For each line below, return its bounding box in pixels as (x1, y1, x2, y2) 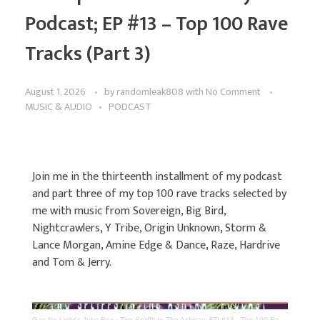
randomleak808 (116, 84, 186, 101)
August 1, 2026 (25, 84, 86, 101)
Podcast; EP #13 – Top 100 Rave (25, 7, 288, 41)
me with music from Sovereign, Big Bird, (32, 201, 226, 221)
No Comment (206, 84, 261, 101)
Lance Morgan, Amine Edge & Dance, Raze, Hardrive (32, 236, 280, 256)
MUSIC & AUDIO (25, 99, 92, 116)
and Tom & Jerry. (32, 253, 111, 273)
